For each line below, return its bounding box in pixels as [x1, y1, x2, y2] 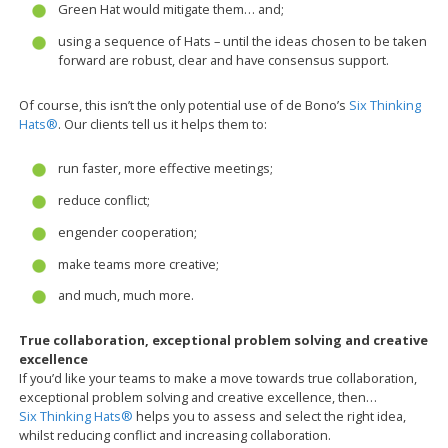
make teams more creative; [57, 254, 219, 273]
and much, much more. [57, 286, 194, 305]
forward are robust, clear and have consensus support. [57, 51, 389, 69]
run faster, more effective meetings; [57, 159, 273, 178]
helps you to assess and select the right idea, [133, 406, 407, 425]
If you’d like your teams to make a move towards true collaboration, [19, 368, 418, 387]
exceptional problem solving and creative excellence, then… [19, 387, 378, 406]
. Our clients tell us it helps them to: [58, 114, 268, 133]
